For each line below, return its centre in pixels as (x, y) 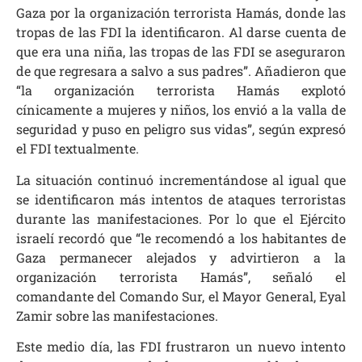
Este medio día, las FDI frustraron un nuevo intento (181, 347)
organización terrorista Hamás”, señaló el (181, 276)
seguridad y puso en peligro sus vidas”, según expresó (181, 129)
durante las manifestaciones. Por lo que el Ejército (181, 218)
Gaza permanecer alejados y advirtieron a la (181, 257)
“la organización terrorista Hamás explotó (181, 90)
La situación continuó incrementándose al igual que (181, 179)
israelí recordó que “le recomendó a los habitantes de (181, 238)
